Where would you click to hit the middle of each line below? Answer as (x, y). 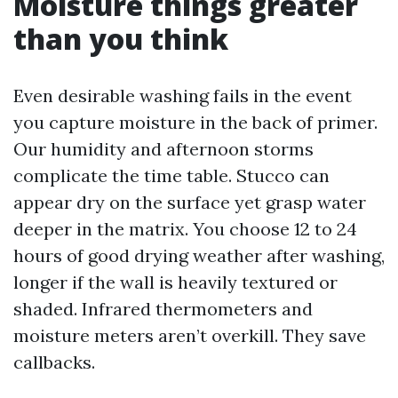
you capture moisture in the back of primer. (195, 122)
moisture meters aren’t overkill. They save (190, 335)
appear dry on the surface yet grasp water (190, 202)
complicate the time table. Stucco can (171, 175)
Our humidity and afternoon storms (163, 149)
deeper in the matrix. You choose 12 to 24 (185, 229)
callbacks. (54, 362)
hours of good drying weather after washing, (199, 255)
